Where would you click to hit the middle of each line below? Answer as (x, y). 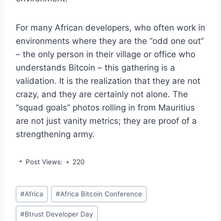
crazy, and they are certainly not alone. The (102, 94)
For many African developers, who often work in (110, 28)
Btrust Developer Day (59, 214)
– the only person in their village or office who (106, 55)
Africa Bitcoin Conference (101, 194)
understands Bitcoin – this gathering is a (95, 68)
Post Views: (44, 162)
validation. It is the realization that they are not (108, 81)
